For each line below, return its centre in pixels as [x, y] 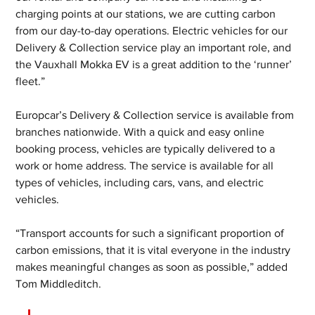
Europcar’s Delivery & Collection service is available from [156, 115]
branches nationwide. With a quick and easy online [142, 132]
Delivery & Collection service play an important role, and [155, 47]
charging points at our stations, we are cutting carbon [147, 14]
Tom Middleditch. [60, 284]
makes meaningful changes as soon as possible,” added [153, 267]
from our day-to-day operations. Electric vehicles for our [153, 31]
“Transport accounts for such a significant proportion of [152, 233]
